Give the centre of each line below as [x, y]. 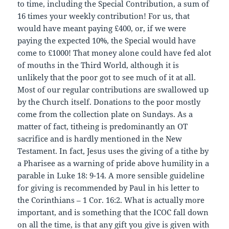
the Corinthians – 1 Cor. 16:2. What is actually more [111, 200]
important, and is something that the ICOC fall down [113, 212]
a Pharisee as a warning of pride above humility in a [113, 163]
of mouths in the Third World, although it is [98, 65]
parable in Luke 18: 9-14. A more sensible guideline [111, 176]
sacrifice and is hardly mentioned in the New [100, 139]
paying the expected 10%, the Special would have [107, 41]
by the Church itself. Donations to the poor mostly [109, 102]
